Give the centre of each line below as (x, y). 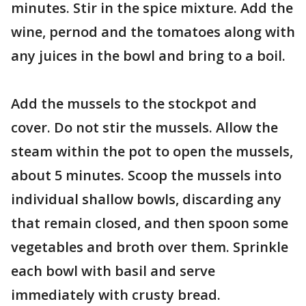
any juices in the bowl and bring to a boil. (148, 56)
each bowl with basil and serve (113, 271)
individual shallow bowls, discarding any (146, 199)
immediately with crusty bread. (116, 295)
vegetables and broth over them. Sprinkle (150, 247)
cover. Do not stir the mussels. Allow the (144, 127)
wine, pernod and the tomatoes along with (153, 32)
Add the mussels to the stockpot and (134, 103)
